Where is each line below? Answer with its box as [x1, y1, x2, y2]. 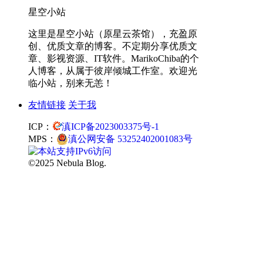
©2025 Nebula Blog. [28, 158, 106, 168]
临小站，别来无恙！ [28, 78, 113, 89]
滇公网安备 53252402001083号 [68, 134, 193, 144]
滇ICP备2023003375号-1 [62, 122, 159, 132]
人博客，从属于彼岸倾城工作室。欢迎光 [28, 66, 197, 76]
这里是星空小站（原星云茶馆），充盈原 [28, 29, 197, 39]
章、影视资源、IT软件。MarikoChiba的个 [28, 53, 199, 64]
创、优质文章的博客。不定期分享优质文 [28, 41, 197, 52]
